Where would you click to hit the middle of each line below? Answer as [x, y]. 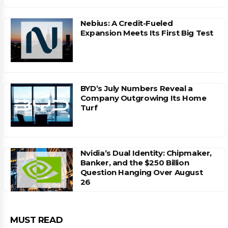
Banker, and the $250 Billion [135, 162]
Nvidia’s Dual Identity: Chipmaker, [146, 153]
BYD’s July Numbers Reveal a [136, 88]
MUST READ [37, 220]
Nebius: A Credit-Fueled [126, 23]
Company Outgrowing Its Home [143, 98]
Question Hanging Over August [141, 172]
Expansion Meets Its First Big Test [147, 33]
